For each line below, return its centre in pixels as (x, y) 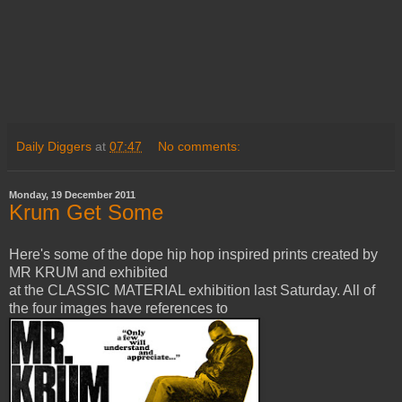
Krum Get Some (86, 212)
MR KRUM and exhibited (88, 273)
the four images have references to (118, 309)
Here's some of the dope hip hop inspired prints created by (193, 255)
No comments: (200, 146)
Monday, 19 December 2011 (72, 194)
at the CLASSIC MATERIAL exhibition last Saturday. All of (192, 291)
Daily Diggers (54, 146)
